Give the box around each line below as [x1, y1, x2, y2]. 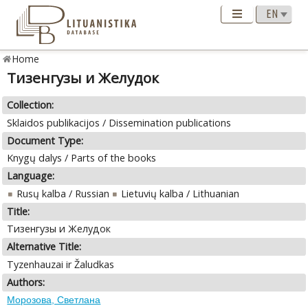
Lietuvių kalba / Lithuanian [120, 186, 239, 200]
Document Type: [7, 133, 84, 147]
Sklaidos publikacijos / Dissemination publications [7, 115, 232, 129]
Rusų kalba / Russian [16, 186, 109, 200]
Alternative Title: [7, 240, 82, 254]
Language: [7, 169, 55, 183]
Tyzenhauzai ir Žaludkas [7, 257, 115, 271]
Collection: [7, 98, 54, 112]
